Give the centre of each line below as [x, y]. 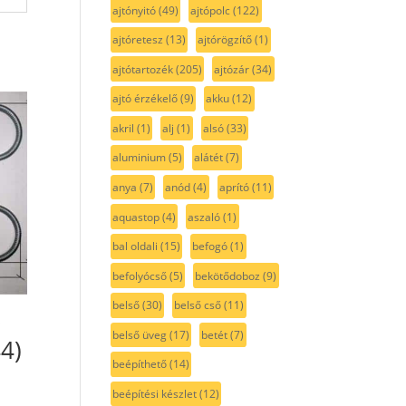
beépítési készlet [154, 394]
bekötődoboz [228, 275]
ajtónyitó [134, 10]
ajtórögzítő [225, 40]
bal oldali [135, 246]
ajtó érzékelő [145, 99]
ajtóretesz [137, 40]
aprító [235, 188]
